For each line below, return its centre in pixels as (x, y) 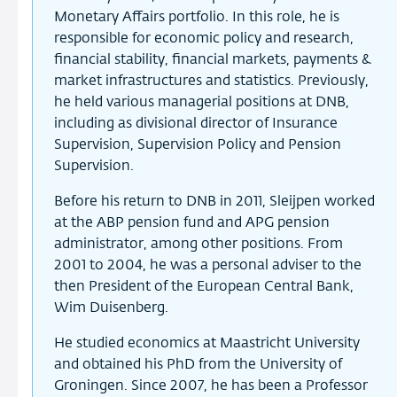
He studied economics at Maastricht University (207, 343)
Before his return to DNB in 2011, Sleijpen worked (214, 202)
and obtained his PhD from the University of (198, 365)
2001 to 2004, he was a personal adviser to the (208, 265)
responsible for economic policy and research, (204, 39)
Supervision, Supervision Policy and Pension (198, 145)
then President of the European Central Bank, (204, 287)
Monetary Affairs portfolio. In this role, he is (197, 17)
